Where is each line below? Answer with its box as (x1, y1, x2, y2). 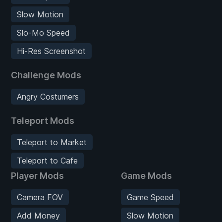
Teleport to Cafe (17, 155, 78, 166)
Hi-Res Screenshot (17, 46, 86, 56)
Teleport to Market (17, 137, 87, 147)
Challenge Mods (11, 69, 81, 80)
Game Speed (127, 192, 174, 202)
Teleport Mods (11, 115, 74, 126)
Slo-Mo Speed (17, 27, 70, 38)
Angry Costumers (17, 91, 79, 102)
